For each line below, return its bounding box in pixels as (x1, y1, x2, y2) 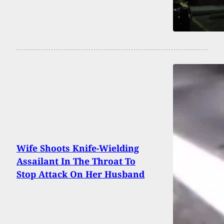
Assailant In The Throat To (16, 154, 135, 167)
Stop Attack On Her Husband (16, 167, 144, 180)
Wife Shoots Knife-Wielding (16, 141, 139, 154)
